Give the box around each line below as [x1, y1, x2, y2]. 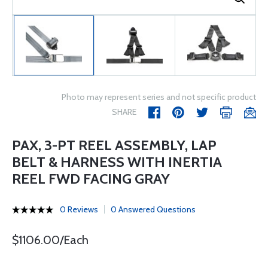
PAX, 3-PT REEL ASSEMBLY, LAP [12, 136, 217, 154]
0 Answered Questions [111, 204, 196, 215]
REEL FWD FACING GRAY [12, 170, 170, 187]
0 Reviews [60, 204, 98, 215]
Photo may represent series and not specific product [62, 92, 256, 102]
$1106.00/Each [12, 233, 89, 247]
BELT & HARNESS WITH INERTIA [12, 153, 222, 170]
